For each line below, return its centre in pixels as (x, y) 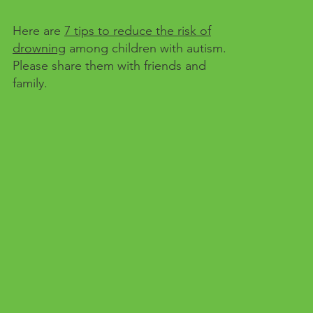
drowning (39, 48)
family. (30, 83)
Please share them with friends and (109, 66)
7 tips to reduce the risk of (138, 31)
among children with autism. (146, 48)
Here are (38, 31)
